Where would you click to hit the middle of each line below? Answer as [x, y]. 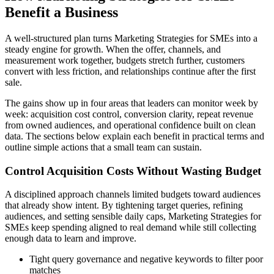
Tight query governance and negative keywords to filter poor [146, 259]
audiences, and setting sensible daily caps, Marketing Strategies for [133, 217]
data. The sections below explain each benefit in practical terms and [135, 136]
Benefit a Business [61, 13]
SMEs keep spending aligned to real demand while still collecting [131, 228]
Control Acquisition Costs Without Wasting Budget [133, 171]
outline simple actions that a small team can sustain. [103, 147]
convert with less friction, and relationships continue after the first [130, 71]
